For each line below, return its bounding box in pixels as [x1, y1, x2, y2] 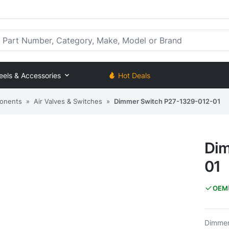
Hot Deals [118, 71, 150, 80]
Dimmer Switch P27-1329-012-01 [114, 97, 220, 105]
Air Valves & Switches [34, 97, 102, 105]
